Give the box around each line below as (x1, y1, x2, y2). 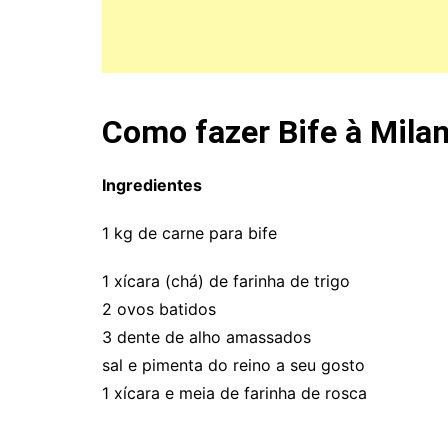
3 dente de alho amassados (102, 327, 311, 347)
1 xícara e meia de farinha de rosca (102, 383, 367, 403)
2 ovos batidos (102, 299, 216, 319)
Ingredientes (102, 175, 202, 195)
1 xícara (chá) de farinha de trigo (102, 271, 350, 291)
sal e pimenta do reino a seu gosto (102, 355, 365, 375)
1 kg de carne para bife (102, 223, 277, 243)
